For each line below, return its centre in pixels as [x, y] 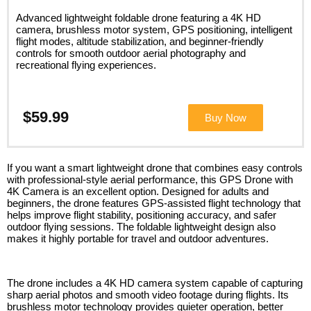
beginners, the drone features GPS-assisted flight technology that [154, 203]
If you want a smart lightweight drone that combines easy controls [155, 167]
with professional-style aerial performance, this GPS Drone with [150, 179]
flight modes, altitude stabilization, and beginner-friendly [140, 41]
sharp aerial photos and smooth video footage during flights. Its [148, 294]
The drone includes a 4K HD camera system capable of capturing [155, 283]
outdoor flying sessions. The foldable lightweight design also [141, 226]
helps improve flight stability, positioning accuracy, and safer [142, 215]
